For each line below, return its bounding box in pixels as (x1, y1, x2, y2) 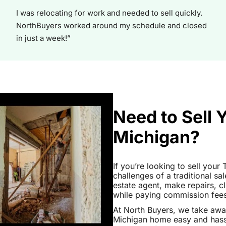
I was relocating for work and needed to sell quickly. (16, 8, 202, 18)
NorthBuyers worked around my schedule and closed (16, 20, 207, 30)
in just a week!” (16, 33, 71, 43)
